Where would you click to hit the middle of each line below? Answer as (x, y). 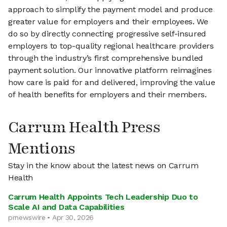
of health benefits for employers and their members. (107, 94)
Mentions (42, 149)
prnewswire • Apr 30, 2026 (51, 217)
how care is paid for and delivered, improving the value (112, 82)
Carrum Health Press (84, 127)
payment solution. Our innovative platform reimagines (110, 70)
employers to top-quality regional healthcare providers (111, 46)
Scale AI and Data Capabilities (66, 207)
